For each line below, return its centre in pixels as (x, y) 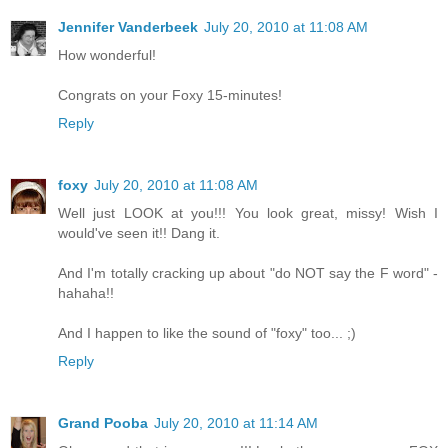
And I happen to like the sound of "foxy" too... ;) (207, 333)
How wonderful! (107, 55)
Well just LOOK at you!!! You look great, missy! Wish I (248, 213)
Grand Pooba (103, 423)
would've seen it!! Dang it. (139, 233)
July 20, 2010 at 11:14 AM (236, 423)
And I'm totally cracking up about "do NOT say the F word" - (248, 273)
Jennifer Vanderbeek (128, 27)
